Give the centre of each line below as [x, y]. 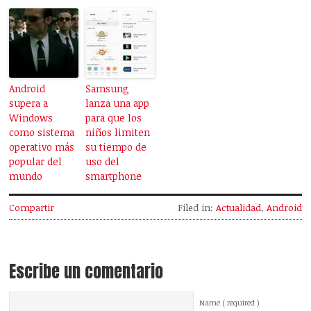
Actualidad [238, 208]
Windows [31, 118]
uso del [103, 162]
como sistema [42, 133]
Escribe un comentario [86, 272]
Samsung [108, 89]
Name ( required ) [230, 303]
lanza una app [118, 103]
